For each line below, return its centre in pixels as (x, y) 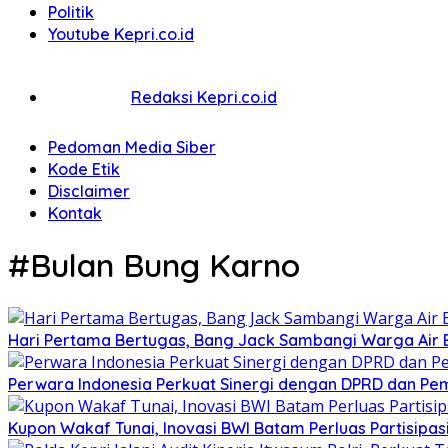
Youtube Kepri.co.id (121, 34)
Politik (71, 12)
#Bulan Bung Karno (154, 265)
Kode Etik (84, 169)
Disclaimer (89, 191)
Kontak (75, 213)
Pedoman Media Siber (132, 147)
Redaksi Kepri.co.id (204, 96)
